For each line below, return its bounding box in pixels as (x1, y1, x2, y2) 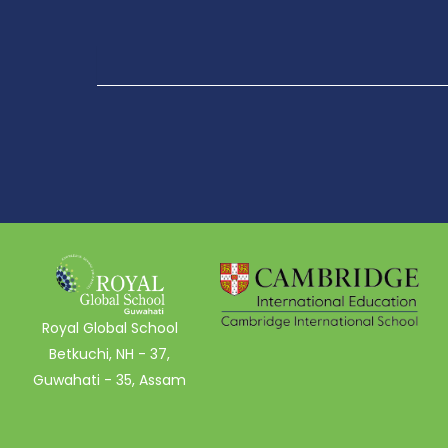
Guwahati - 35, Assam (33, 370, 187, 391)
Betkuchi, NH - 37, (49, 344, 171, 365)
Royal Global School (41, 318, 178, 339)
